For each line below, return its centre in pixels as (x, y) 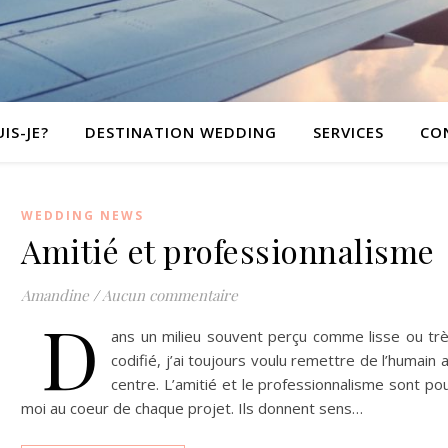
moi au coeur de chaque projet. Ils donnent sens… (192, 408)
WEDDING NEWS (82, 215)
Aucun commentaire (170, 295)
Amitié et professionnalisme (228, 250)
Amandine (55, 295)
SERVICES (348, 132)
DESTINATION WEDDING (181, 132)
